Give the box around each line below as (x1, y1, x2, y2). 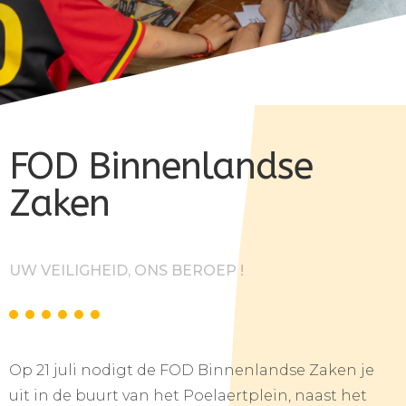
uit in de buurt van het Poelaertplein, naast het (9, 387, 367, 404)
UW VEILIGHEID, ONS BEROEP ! (9, 262, 244, 279)
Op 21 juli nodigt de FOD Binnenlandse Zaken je (9, 362, 374, 379)
